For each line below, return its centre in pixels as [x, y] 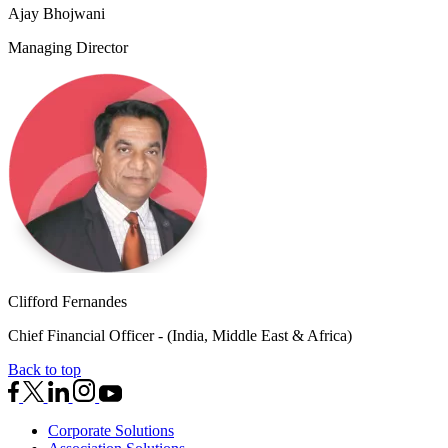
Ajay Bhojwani [56, 14]
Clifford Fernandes [67, 302]
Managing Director [68, 48]
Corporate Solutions [111, 430]
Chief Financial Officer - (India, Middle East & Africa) [180, 336]
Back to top [44, 370]
